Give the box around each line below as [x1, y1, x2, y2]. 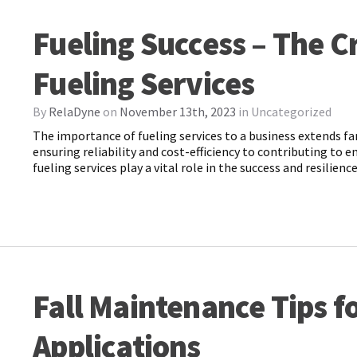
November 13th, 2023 [120, 104, 237, 120]
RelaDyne [49, 104, 101, 120]
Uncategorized [251, 104, 332, 120]
